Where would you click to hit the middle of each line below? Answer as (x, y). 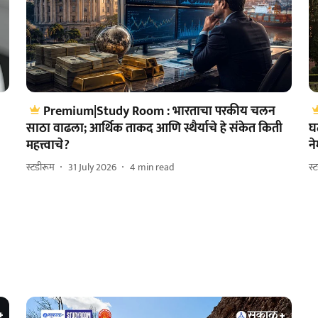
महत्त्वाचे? (48, 145)
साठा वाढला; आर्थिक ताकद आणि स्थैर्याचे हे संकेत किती (154, 128)
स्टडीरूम (40, 168)
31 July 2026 (92, 168)
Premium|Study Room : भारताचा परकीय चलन (159, 111)
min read (156, 168)
